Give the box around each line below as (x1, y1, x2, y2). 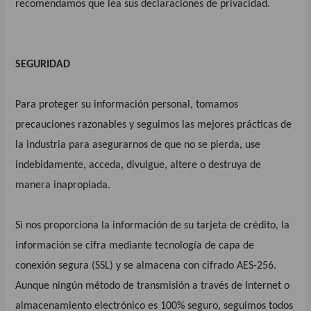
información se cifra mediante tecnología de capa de (15, 239, 255, 251)
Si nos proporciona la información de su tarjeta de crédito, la (15, 219, 290, 231)
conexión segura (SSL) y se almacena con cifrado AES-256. (15, 260, 277, 271)
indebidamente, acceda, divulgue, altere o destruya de (15, 159, 262, 171)
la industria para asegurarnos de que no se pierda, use (15, 139, 261, 151)
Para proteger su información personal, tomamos (15, 99, 239, 110)
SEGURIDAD (15, 58, 71, 70)
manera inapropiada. (15, 179, 111, 191)
